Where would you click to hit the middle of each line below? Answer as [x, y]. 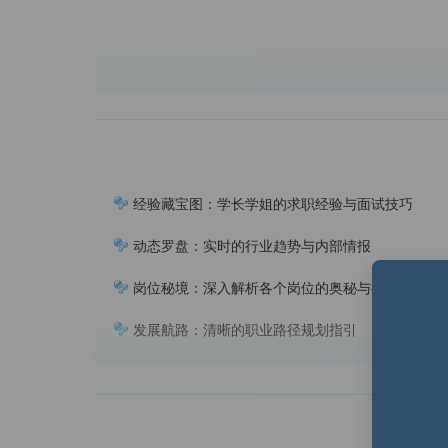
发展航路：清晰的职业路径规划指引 [243, 330]
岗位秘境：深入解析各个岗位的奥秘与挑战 [264, 288]
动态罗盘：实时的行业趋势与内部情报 [250, 246]
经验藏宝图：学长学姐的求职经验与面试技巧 [271, 204]
